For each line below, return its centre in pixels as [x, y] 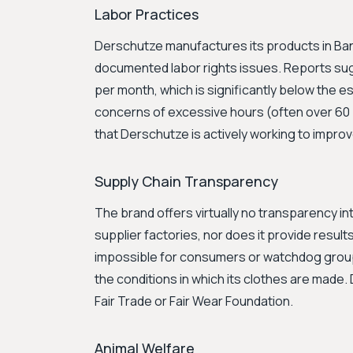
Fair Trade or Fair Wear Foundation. [194, 301]
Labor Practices [147, 14]
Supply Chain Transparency [186, 181]
